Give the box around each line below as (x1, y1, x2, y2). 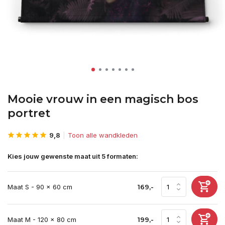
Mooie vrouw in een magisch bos (8, 92, 198, 106)
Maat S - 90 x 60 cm (8, 182, 72, 191)
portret (8, 106, 50, 120)
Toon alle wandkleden (68, 131, 138, 139)
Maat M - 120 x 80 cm (8, 215, 76, 223)
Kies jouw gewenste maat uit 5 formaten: (8, 152, 138, 160)
